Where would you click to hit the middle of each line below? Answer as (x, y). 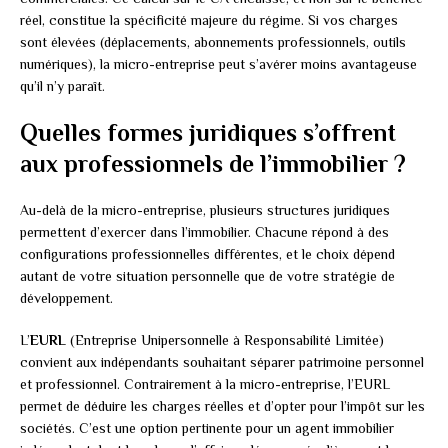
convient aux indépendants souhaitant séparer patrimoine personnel (222, 362)
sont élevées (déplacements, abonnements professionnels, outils (213, 42)
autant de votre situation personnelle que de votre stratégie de (207, 276)
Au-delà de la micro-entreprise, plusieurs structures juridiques (205, 210)
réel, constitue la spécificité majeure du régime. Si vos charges (209, 20)
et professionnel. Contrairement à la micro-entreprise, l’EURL (205, 384)
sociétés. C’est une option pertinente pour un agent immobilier (207, 428)
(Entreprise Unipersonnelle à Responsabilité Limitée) (225, 340)
